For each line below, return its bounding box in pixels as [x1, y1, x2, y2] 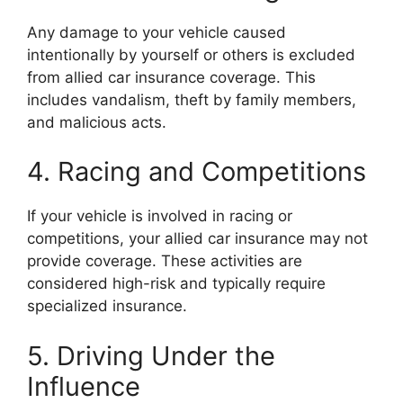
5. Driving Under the [27, 339, 275, 372]
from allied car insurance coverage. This [27, 67, 316, 86]
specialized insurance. [27, 297, 187, 315]
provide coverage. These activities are [27, 252, 302, 270]
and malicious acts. [27, 112, 166, 131]
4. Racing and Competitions [27, 156, 366, 187]
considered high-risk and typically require [27, 274, 326, 292]
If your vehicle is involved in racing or [27, 207, 292, 225]
